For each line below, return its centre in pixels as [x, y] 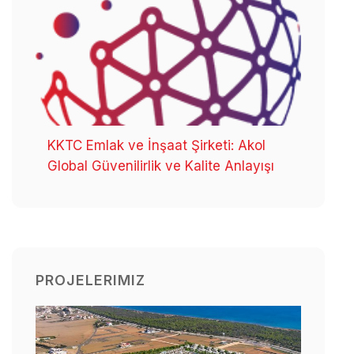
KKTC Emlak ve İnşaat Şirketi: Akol [156, 145]
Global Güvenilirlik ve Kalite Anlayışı [161, 166]
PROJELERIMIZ [90, 280]
